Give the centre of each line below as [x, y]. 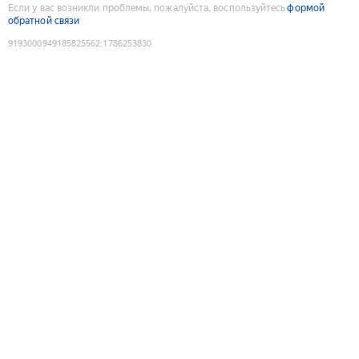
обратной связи [44, 20]
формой [306, 8]
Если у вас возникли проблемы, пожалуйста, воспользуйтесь [147, 8]
